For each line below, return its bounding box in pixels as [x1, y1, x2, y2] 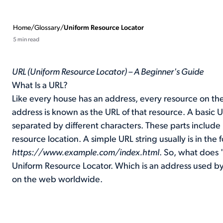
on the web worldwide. [12, 175, 103, 185]
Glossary [34, 24, 61, 32]
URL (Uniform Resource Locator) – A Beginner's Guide [12, 68, 204, 77]
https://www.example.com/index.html [12, 148, 160, 158]
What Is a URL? [12, 81, 68, 91]
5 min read [13, 37, 40, 43]
